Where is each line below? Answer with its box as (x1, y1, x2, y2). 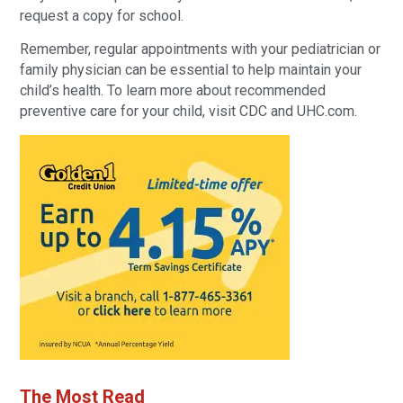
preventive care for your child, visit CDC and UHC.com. (20, 103, 358, 121)
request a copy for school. (20, 6, 184, 24)
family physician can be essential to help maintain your (20, 61, 363, 79)
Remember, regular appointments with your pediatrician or (20, 40, 381, 58)
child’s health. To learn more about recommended (20, 82, 327, 100)
